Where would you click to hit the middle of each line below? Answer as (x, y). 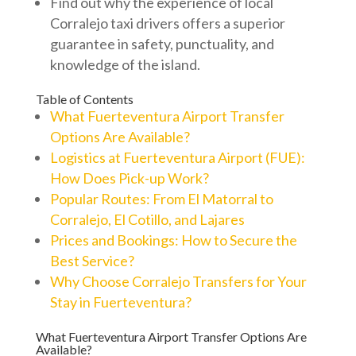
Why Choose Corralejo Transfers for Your (178, 281)
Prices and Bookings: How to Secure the (173, 240)
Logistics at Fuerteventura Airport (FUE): (177, 157)
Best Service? (92, 261)
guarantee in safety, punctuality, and (162, 44)
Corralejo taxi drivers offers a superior (167, 23)
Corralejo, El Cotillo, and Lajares (147, 219)
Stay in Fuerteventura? (120, 302)
